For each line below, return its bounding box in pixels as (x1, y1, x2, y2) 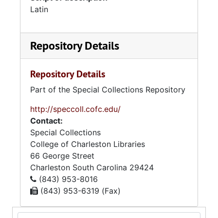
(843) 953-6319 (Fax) (38, 186, 121, 196)
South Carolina (73, 163, 127, 172)
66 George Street (30, 151, 94, 161)
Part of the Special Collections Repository (30, 85, 185, 94)
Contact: (30, 116, 63, 126)
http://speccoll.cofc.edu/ (30, 104, 121, 114)
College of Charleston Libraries (30, 139, 145, 149)
